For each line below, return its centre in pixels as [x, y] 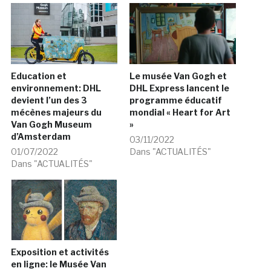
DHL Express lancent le [179, 88]
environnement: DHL [56, 88]
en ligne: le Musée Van [58, 264]
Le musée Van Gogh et [178, 76]
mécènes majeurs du [56, 112]
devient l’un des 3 [49, 100]
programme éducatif [176, 100]
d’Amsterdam [41, 136]
